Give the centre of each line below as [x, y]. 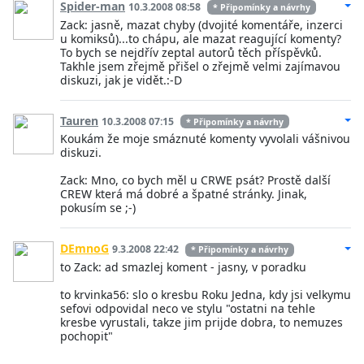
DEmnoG [84, 249]
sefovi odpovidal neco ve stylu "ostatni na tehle [188, 309]
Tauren [79, 120]
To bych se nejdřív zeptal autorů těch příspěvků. [191, 52]
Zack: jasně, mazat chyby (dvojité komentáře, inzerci [201, 24]
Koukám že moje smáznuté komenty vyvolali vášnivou [205, 139]
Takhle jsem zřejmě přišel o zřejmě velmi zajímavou [200, 66]
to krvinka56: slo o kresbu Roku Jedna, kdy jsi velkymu [206, 295]
